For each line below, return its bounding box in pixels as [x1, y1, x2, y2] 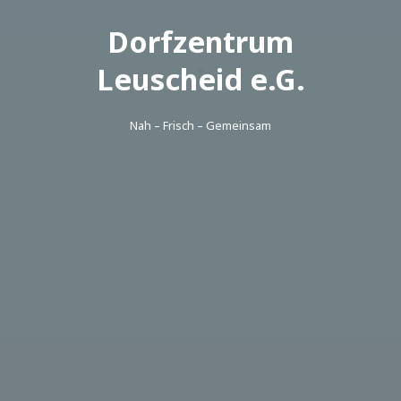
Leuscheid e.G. [96, 59, 305, 99]
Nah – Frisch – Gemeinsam [130, 116, 271, 133]
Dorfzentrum [107, 21, 294, 62]
